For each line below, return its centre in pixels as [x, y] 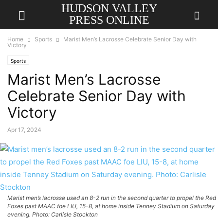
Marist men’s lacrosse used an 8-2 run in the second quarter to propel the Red [112, 198]
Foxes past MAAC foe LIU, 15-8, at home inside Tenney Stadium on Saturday [111, 206]
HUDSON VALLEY [109, 8]
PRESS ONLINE [109, 20]
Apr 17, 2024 [24, 130]
